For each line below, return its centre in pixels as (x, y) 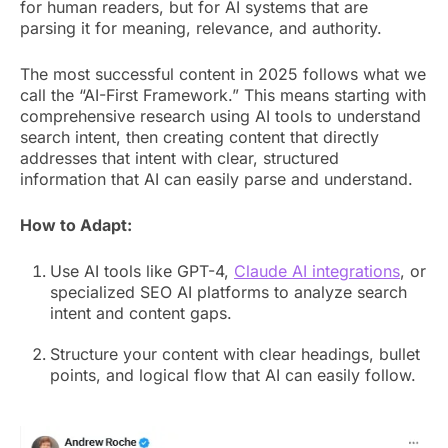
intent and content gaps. (141, 312)
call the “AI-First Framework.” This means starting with (223, 94)
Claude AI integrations (317, 270)
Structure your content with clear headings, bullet (235, 353)
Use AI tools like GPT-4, (142, 270)
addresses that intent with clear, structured (179, 157)
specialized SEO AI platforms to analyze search (228, 291)
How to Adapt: (76, 224)
